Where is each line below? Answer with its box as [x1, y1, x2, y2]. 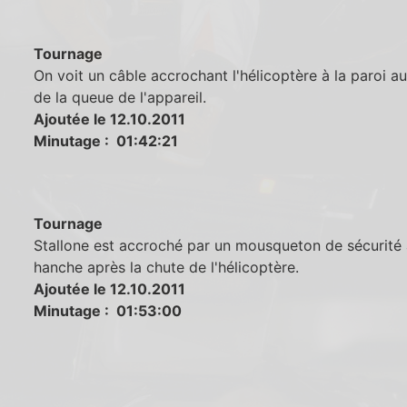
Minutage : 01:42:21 [34, 131, 179, 150]
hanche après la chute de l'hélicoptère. [34, 258, 300, 277]
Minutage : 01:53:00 [34, 302, 183, 321]
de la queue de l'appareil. [34, 87, 207, 106]
